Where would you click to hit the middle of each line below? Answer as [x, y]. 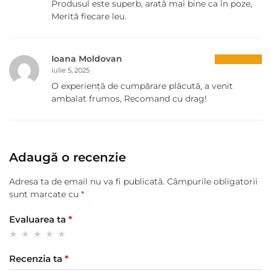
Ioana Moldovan [87, 59]
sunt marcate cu [45, 194]
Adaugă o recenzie [67, 158]
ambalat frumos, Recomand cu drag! [129, 99]
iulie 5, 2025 [70, 70]
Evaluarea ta [39, 219]
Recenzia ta [37, 259]
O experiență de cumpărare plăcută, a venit [142, 86]
